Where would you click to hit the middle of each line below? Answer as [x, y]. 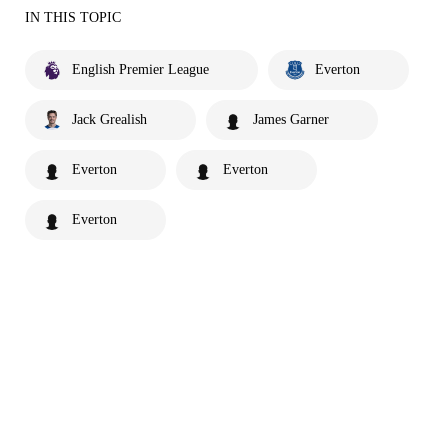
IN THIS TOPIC [73, 17]
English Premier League [140, 69]
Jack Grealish [109, 119]
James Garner [291, 119]
